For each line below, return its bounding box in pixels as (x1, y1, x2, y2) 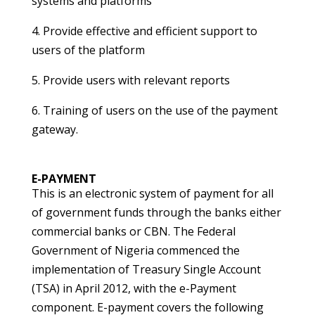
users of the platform (31, 42, 145, 58)
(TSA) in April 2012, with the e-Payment (31, 281, 236, 296)
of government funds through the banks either (31, 205, 281, 220)
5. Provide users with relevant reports (31, 72, 230, 88)
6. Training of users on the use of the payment (31, 103, 278, 118)
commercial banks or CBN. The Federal (31, 224, 236, 239)
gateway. (31, 122, 78, 137)
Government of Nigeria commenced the (31, 243, 240, 258)
